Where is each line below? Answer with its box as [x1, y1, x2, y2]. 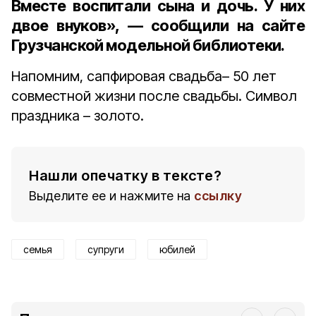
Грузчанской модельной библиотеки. [11, 36, 288, 54]
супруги [87, 243, 124, 255]
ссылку [194, 188, 242, 203]
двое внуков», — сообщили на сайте [11, 16, 305, 35]
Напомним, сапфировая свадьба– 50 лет [11, 68, 276, 85]
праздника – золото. [11, 107, 144, 124]
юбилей [159, 243, 195, 255]
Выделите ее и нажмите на [29, 188, 191, 203]
